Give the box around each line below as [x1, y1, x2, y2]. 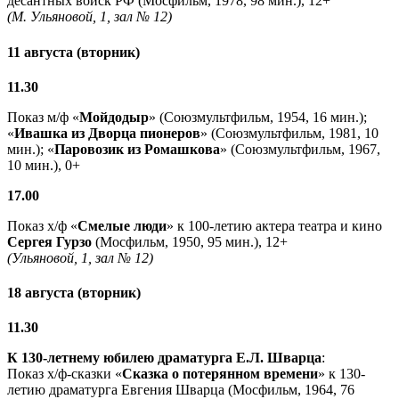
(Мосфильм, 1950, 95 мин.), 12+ [92, 233, 288, 249]
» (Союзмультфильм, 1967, [220, 141, 380, 157]
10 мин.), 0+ [7, 157, 80, 173]
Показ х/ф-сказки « [7, 366, 122, 382]
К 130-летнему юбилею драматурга [7, 350, 232, 366]
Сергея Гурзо [7, 233, 92, 249]
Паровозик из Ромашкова [54, 141, 220, 157]
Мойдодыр [79, 109, 149, 125]
